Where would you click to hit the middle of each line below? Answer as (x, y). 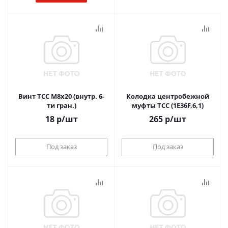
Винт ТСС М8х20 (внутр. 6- (61, 96)
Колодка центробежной (168, 96)
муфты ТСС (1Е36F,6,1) (168, 105)
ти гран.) (61, 105)
